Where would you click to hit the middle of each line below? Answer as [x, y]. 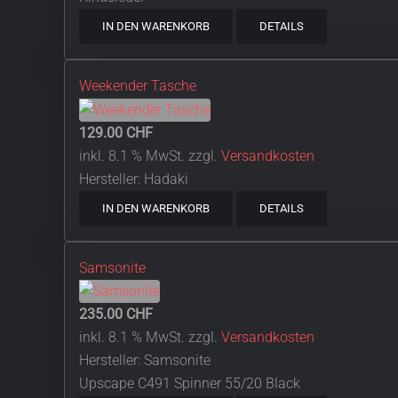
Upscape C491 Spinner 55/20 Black [190, 384]
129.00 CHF [116, 132]
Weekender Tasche [138, 85]
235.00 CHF [116, 314]
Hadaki [166, 179]
